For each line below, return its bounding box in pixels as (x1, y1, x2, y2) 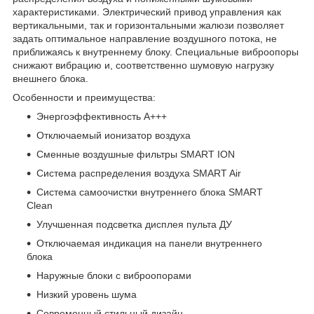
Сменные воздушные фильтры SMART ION (36, 148, 235, 160)
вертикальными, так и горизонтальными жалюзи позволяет (13, 19, 284, 31)
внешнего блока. (13, 72, 88, 84)
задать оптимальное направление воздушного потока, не (13, 32, 277, 44)
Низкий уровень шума (36, 288, 137, 300)
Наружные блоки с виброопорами (36, 269, 191, 281)
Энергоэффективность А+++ (36, 110, 167, 122)
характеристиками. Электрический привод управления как (13, 6, 281, 18)
